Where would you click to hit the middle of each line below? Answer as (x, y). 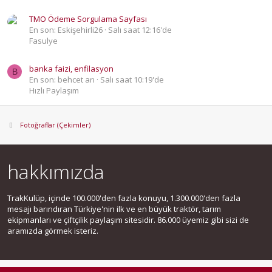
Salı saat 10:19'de (132, 79)
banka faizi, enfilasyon (71, 68)
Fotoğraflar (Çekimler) (55, 124)
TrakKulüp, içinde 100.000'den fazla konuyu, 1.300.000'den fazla (124, 198)
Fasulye (43, 41)
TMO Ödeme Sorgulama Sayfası (88, 19)
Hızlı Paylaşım (54, 90)
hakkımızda (56, 171)
